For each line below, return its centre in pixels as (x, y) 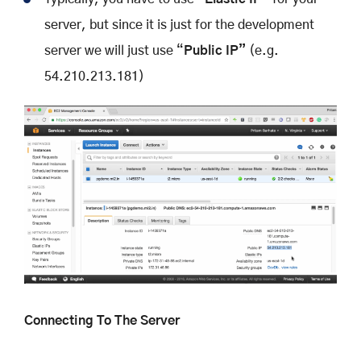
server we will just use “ (114, 51)
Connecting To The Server (102, 320)
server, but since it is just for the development (179, 25)
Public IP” (216, 51)
